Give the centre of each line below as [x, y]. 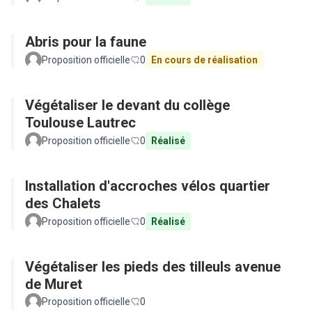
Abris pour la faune [86, 42]
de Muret [54, 284]
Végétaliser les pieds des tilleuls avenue [153, 267]
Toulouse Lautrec [80, 123]
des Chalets [63, 203]
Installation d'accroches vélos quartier [148, 186]
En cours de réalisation [204, 60]
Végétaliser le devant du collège [127, 105]
